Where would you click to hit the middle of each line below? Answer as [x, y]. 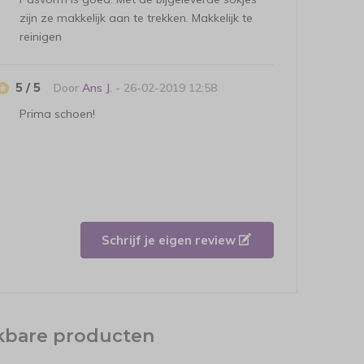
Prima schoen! [58, 114]
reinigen [41, 37]
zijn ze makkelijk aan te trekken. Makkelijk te [136, 18]
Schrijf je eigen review [170, 240]
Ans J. [97, 88]
